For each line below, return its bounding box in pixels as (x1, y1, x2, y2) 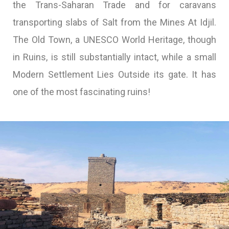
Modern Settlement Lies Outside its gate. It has (13, 69, 216, 80)
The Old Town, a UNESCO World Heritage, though (13, 34, 216, 45)
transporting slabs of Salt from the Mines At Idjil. (13, 17, 216, 28)
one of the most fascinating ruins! (13, 86, 150, 97)
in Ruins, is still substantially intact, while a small (13, 52, 216, 62)
